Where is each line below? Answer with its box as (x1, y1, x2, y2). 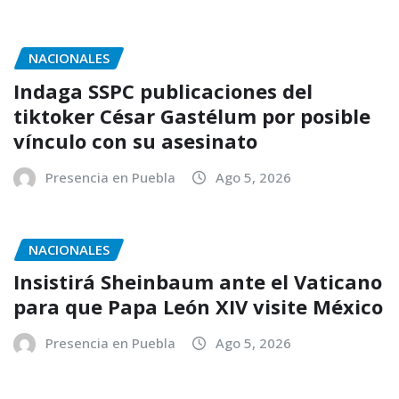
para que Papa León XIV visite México (13, 293, 383, 321)
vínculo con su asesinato (13, 126, 257, 154)
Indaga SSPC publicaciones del (13, 77, 313, 104)
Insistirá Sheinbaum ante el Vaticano (13, 268, 382, 296)
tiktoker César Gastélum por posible (13, 102, 370, 129)
